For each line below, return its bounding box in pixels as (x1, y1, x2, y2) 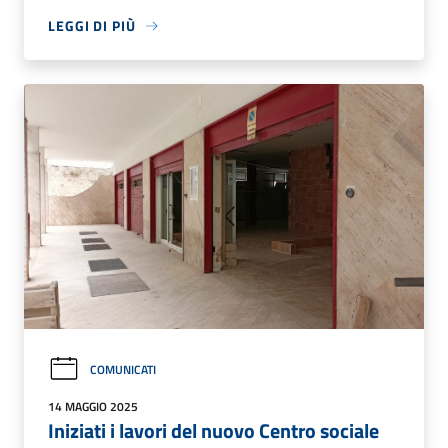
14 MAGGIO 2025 (48, 397, 138, 417)
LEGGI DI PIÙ (48, 15, 136, 37)
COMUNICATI (90, 359, 156, 379)
